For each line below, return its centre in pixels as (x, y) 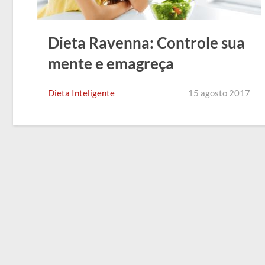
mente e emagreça (111, 64)
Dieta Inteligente (81, 93)
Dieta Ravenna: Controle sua (146, 43)
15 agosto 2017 (219, 93)
